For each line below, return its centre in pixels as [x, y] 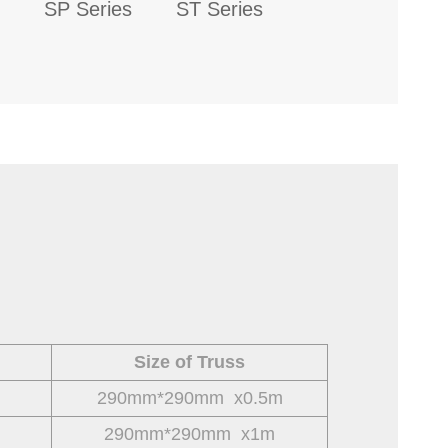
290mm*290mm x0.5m [189, 398]
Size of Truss [189, 362]
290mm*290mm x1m [189, 434]
